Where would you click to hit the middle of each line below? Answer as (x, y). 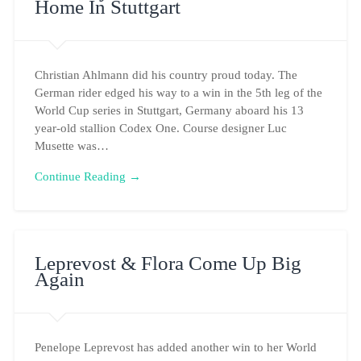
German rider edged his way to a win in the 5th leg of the (178, 92)
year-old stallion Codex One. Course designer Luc (160, 127)
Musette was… (71, 145)
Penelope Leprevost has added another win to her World (175, 346)
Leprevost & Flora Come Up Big (168, 263)
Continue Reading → (87, 176)
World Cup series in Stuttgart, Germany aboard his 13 (169, 110)
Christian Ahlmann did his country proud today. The (166, 74)
